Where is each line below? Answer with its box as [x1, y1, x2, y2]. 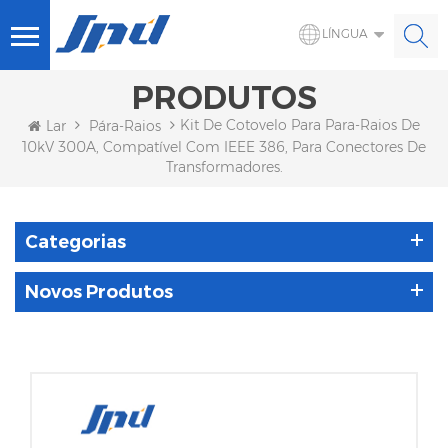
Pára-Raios [89, 117, 161, 136]
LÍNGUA [322, 26, 368, 41]
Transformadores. [165, 158, 283, 177]
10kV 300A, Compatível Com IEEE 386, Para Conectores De [22, 138, 426, 157]
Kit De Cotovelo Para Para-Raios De [180, 116, 420, 134]
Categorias [25, 231, 126, 254]
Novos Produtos [25, 281, 173, 304]
